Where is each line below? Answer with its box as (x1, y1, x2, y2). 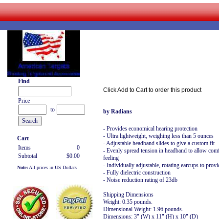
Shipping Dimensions (103, 191, 153, 198)
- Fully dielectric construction (103, 169, 171, 176)
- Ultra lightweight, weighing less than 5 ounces (103, 132, 214, 139)
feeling (103, 154, 119, 161)
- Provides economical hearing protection (103, 125, 197, 132)
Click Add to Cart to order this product (103, 87, 201, 93)
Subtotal (18, 153, 37, 159)
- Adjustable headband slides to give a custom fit (103, 139, 215, 147)
